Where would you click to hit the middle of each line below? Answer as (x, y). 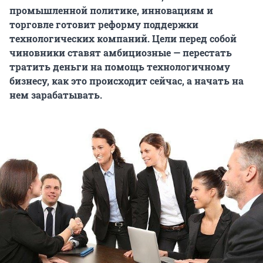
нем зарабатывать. (56, 95)
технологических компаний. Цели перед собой (123, 39)
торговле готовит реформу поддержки (104, 25)
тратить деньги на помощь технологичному (120, 67)
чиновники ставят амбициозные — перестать (121, 53)
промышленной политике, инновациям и (111, 11)
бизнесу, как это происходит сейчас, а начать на (127, 81)
